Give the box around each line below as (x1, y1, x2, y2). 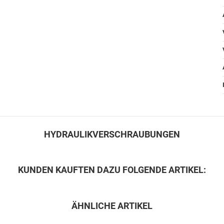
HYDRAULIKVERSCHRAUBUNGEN (44, 128, 180, 139)
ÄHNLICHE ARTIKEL (71, 200, 152, 211)
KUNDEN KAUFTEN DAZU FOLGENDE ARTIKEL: (18, 164, 206, 175)
